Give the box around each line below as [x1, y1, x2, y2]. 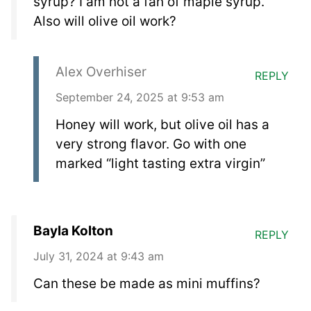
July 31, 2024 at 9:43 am [33, 249, 164, 263]
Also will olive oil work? [33, 12, 176, 29]
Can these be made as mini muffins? [33, 275, 260, 292]
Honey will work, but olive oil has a [56, 116, 269, 133]
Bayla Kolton [33, 222, 113, 239]
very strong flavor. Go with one [56, 135, 246, 152]
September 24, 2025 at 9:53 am [56, 90, 224, 104]
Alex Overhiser [56, 63, 146, 80]
